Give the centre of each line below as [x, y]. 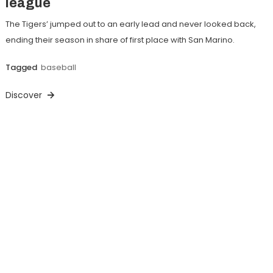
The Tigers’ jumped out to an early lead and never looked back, [130, 24]
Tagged [22, 67]
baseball [58, 67]
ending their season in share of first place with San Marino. [120, 40]
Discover [25, 95]
